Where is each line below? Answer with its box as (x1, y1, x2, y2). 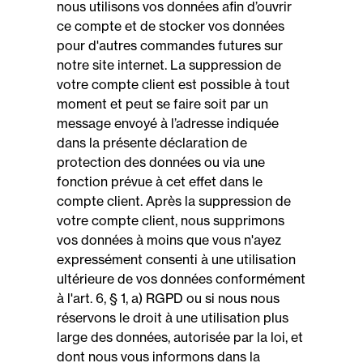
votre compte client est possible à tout (57, 76, 290, 92)
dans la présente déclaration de (57, 135, 247, 151)
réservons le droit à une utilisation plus (57, 310, 288, 326)
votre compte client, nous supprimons (57, 212, 284, 228)
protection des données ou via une (57, 154, 265, 170)
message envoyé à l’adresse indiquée (57, 115, 279, 131)
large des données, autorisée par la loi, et (57, 329, 303, 345)
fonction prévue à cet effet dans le (57, 173, 263, 190)
